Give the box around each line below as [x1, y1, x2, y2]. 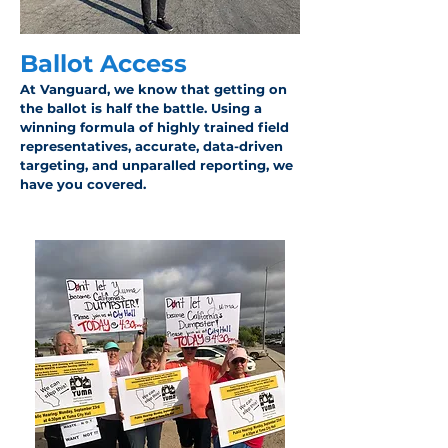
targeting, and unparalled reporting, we [20, 157, 293, 173]
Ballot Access [20, 49, 187, 78]
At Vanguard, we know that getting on [20, 81, 287, 97]
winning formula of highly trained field [20, 119, 289, 135]
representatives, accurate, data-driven [20, 138, 283, 154]
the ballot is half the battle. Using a [20, 100, 262, 116]
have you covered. [20, 176, 146, 192]
